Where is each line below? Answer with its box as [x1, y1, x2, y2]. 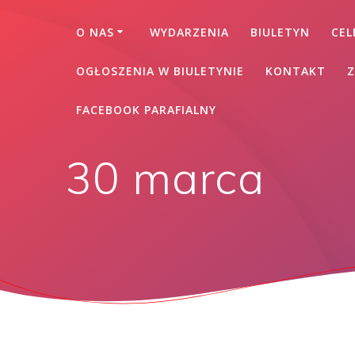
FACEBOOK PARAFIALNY [75, 101, 216, 117]
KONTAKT [265, 63, 326, 78]
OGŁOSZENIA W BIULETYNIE [75, 63, 244, 78]
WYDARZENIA [149, 24, 229, 40]
